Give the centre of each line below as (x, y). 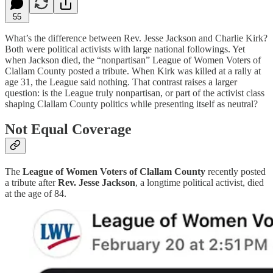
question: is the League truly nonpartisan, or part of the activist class (135, 93)
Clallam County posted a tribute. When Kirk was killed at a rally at (133, 71)
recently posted (236, 172)
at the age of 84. (36, 194)
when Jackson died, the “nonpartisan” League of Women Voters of (133, 60)
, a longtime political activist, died (200, 183)
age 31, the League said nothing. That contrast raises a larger (121, 82)
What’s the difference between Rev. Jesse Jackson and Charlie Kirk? (136, 38)
